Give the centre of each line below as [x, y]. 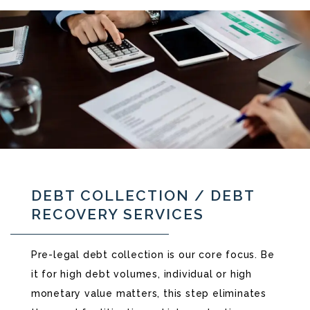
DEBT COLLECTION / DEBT [143, 196]
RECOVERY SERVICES [117, 215]
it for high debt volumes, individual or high [141, 274]
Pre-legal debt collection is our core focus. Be [153, 255]
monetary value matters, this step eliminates [148, 294]
